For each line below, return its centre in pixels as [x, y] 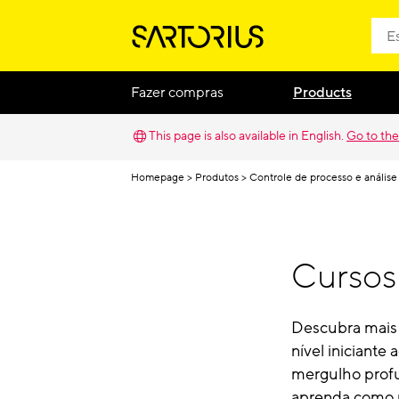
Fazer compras [177, 92]
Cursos [344, 277]
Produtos [217, 177]
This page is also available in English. [246, 136]
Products [322, 92]
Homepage [158, 177]
